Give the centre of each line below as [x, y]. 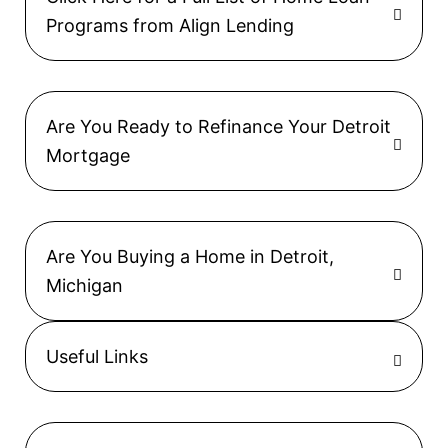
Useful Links [97, 356]
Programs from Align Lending [170, 25]
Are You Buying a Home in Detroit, [190, 256]
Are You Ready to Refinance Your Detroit [218, 126]
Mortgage [88, 155]
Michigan [84, 285]
